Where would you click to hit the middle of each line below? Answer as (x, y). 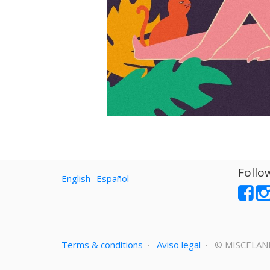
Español (113, 178)
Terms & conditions (102, 244)
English (76, 178)
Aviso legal (179, 244)
